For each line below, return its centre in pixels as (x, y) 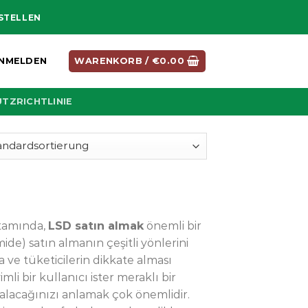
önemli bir (173, 225)
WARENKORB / (113, 61)
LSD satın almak (96, 225)
